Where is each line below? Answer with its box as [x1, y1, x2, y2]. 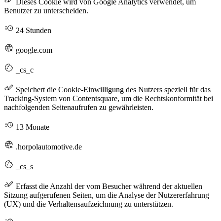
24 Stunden [14, 26, 51, 35]
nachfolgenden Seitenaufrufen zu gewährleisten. [4, 103, 153, 111]
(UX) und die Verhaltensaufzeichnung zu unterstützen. [4, 199, 173, 208]
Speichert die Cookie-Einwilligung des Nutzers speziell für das [14, 85, 211, 94]
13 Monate [14, 122, 49, 131]
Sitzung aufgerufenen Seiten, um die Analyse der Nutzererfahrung [4, 190, 209, 199]
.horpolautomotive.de [14, 142, 82, 151]
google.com [14, 45, 52, 54]
